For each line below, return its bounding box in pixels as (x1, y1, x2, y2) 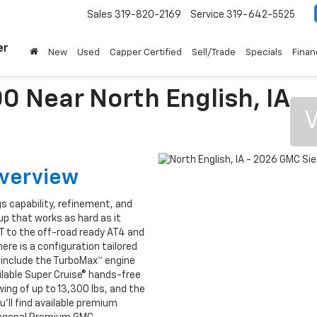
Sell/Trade (192, 47, 236, 57)
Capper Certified (110, 47, 182, 57)
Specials (246, 47, 282, 57)
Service (190, 10, 224, 21)
